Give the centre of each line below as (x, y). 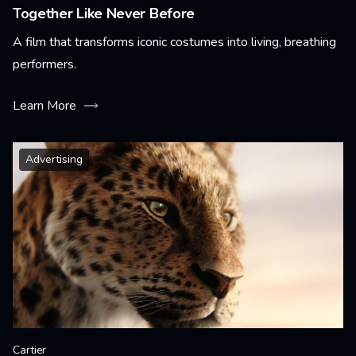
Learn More (44, 106)
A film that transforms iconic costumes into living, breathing (174, 42)
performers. (44, 64)
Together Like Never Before (104, 14)
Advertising (54, 159)
